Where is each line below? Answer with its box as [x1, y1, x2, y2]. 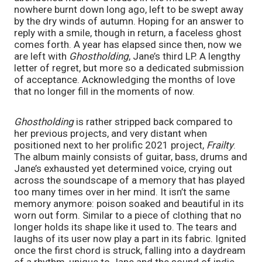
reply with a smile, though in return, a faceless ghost [14, 26, 242, 39]
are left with [14, 50, 69, 62]
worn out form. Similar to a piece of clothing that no [14, 209, 242, 221]
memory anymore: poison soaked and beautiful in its [14, 197, 244, 209]
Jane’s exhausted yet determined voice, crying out [14, 162, 232, 174]
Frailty [206, 139, 233, 151]
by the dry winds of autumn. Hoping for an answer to [14, 15, 244, 27]
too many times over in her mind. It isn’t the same [14, 185, 230, 198]
